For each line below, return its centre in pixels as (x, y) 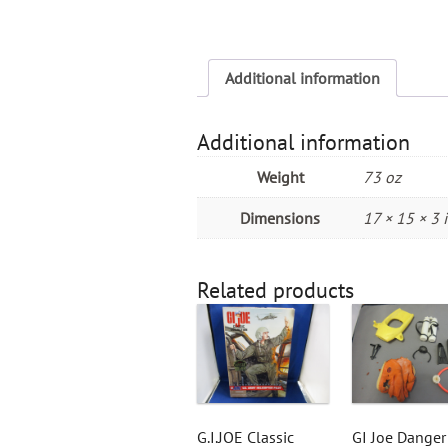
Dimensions (280, 217)
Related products (275, 289)
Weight (280, 176)
